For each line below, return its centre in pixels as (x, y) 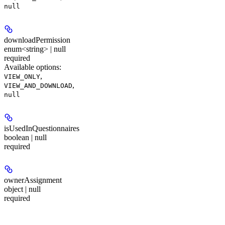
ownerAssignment (33, 180)
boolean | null (25, 137)
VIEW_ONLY (22, 77)
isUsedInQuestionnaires (42, 128)
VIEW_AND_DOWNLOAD (38, 86)
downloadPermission (37, 40)
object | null (22, 189)
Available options (32, 67)
